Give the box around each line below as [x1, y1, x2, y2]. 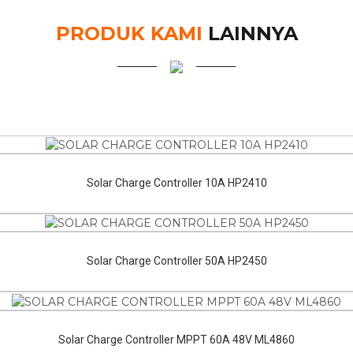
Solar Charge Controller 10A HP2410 [86, 176, 267, 190]
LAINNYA [202, 21, 298, 45]
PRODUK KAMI [55, 21, 203, 45]
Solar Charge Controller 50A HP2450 [86, 255, 267, 268]
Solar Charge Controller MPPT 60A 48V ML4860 [58, 333, 295, 346]
